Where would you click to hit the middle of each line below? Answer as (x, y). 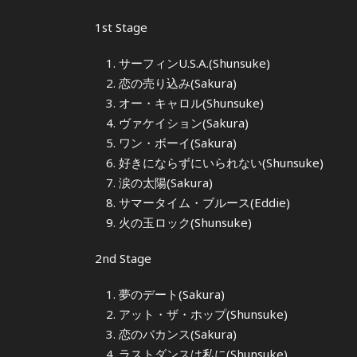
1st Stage (121, 27)
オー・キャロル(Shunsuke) (191, 102)
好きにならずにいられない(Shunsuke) (221, 162)
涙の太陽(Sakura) (166, 182)
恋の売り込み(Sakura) (178, 82)
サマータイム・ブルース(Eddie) (204, 202)
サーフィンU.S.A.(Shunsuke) (194, 63)
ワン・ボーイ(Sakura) (178, 142)
